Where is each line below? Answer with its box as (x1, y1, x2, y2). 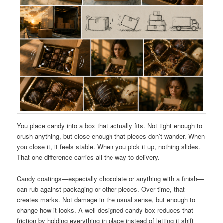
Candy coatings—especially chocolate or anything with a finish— (17, 173, 204, 183)
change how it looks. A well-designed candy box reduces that (17, 205, 194, 215)
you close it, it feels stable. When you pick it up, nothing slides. (17, 142, 201, 152)
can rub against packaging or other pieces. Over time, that (17, 184, 185, 194)
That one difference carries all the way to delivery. (17, 152, 160, 162)
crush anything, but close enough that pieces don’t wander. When (17, 131, 205, 141)
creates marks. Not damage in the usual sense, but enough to (17, 194, 196, 204)
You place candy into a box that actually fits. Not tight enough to (17, 121, 203, 131)
